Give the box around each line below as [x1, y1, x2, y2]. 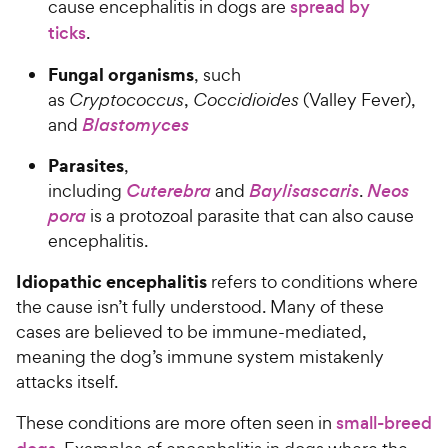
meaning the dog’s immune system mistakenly [16, 344, 384, 368]
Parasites [48, 152, 124, 178]
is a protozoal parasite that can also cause [86, 203, 414, 227]
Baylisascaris [249, 178, 359, 202]
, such [194, 62, 241, 86]
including [48, 178, 126, 202]
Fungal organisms [48, 61, 194, 87]
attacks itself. [16, 369, 122, 393]
